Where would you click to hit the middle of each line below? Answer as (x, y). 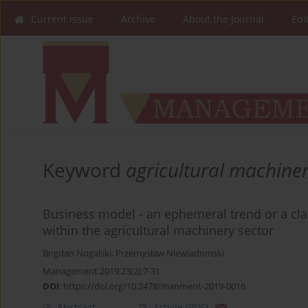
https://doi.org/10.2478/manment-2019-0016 (154, 286)
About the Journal (223, 19)
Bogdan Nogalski (77, 254)
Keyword (84, 170)
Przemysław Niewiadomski (170, 254)
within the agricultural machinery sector (158, 231)
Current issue (62, 19)
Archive (138, 19)
